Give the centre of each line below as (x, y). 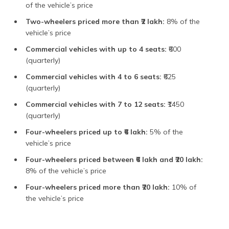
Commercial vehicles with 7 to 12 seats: (97, 104)
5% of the (166, 132)
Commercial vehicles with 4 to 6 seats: (95, 77)
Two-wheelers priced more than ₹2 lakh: (95, 21)
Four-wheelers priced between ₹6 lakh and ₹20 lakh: (114, 159)
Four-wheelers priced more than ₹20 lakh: (98, 187)
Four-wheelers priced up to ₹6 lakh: (88, 132)
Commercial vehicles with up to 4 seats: (97, 49)
